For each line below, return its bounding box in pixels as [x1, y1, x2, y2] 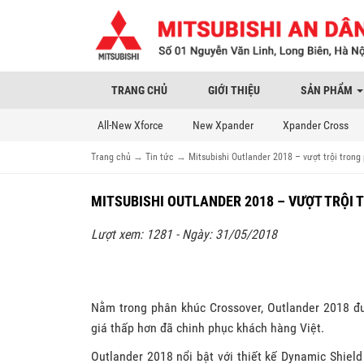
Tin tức [145, 150, 174, 162]
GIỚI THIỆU [208, 83, 260, 97]
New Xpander [193, 118, 253, 132]
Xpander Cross [283, 118, 349, 132]
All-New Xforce [97, 118, 163, 132]
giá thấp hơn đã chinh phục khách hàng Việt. [91, 319, 324, 336]
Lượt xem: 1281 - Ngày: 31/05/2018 [91, 226, 277, 242]
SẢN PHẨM [301, 83, 355, 97]
